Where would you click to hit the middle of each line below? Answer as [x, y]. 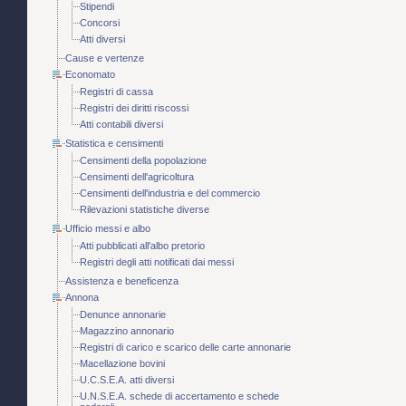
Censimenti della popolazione [143, 161]
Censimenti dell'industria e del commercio [170, 193]
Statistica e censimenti [114, 144]
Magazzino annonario [127, 331]
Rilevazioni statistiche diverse [145, 210]
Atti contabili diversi [121, 125]
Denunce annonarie [123, 315]
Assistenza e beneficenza [122, 281]
